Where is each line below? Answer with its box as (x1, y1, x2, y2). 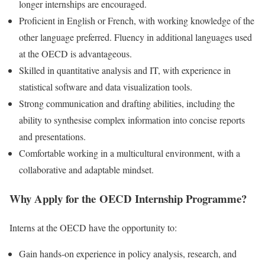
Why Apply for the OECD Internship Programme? (9, 190, 247, 207)
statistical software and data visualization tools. (19, 80, 192, 93)
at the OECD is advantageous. (19, 47, 132, 60)
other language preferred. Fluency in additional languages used (19, 31, 252, 44)
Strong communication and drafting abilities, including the (19, 97, 235, 110)
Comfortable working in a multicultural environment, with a (19, 147, 240, 160)
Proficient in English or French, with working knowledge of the (19, 14, 254, 27)
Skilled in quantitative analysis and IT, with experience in (19, 64, 231, 77)
